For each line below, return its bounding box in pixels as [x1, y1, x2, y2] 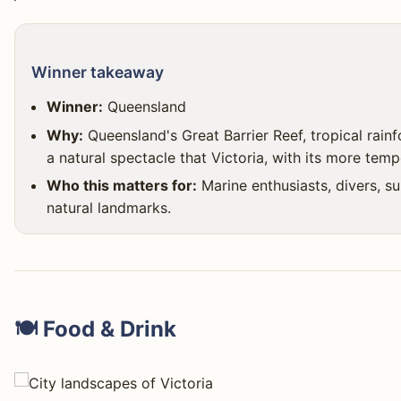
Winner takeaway [30, 63, 164, 82]
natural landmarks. [47, 199, 172, 218]
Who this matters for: [47, 176, 198, 195]
